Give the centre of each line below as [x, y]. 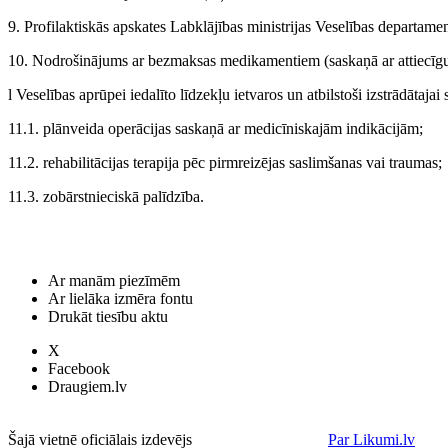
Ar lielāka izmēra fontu [120, 298]
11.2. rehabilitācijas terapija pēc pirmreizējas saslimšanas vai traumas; [225, 162]
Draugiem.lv [87, 386]
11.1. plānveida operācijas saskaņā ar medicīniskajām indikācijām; [215, 128]
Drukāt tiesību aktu [108, 316]
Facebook [79, 368]
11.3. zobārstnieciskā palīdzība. [106, 196]
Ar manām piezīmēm [114, 280]
